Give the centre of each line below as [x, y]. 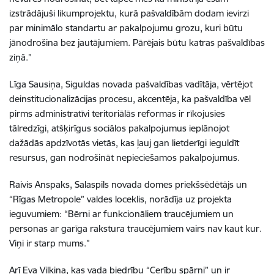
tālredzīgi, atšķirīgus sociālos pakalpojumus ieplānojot [119, 128]
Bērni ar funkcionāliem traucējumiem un [151, 213]
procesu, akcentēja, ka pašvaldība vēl [175, 98]
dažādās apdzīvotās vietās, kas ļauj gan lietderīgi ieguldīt [124, 143]
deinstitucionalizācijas [53, 98]
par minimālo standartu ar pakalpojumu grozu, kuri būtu [126, 28]
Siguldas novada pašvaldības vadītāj [139, 84]
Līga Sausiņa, [37, 84]
